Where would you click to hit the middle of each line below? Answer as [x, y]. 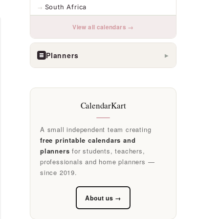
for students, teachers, [107, 151]
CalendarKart [103, 105]
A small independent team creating [96, 129]
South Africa [66, 7]
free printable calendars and [88, 140]
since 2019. [59, 172]
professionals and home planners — [98, 161]
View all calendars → [103, 27]
